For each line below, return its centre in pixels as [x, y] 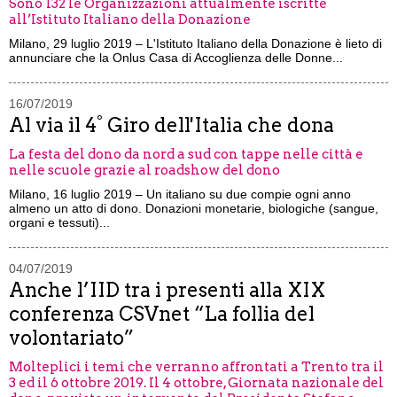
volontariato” [71, 338]
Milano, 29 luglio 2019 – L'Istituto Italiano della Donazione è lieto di [195, 43]
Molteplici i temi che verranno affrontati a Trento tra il [196, 367]
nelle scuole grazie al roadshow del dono [144, 170]
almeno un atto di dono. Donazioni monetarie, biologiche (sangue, [194, 208]
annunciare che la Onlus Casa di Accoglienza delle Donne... [176, 58]
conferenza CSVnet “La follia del [162, 314]
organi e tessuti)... [59, 222]
